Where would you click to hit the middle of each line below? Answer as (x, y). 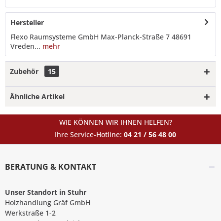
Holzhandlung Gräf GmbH (48, 202)
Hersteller (27, 22)
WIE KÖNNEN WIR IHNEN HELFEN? (115, 122)
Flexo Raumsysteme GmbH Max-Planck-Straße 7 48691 (101, 37)
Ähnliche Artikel (37, 96)
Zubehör (25, 71)
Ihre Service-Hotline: (89, 134)
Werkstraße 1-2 (30, 213)
